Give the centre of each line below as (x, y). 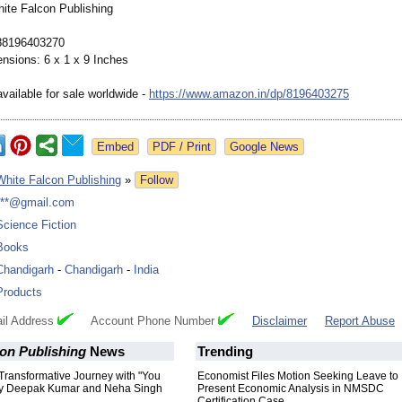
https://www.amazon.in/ (210, 94)
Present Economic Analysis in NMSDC (291, 389)
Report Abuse (360, 321)
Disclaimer (280, 321)
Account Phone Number (146, 321)
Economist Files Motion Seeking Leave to (298, 376)
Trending (225, 352)
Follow (157, 180)
